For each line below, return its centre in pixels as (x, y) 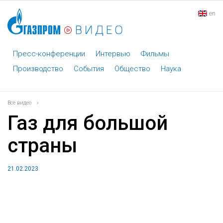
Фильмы (155, 54)
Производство (38, 68)
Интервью (113, 54)
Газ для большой (88, 123)
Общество (132, 68)
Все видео (19, 103)
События (89, 68)
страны (42, 146)
